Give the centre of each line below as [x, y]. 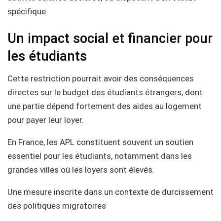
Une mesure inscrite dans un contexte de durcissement [110, 192]
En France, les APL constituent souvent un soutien [100, 142]
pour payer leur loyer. [46, 120]
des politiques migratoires [57, 206]
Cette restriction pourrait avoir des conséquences [101, 79]
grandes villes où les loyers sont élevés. [81, 170]
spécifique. [28, 12]
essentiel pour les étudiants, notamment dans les [100, 156]
